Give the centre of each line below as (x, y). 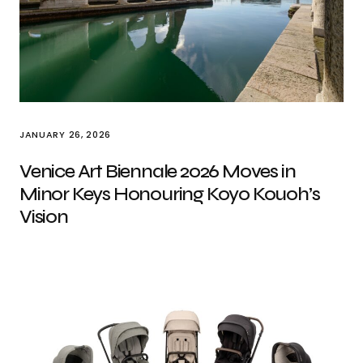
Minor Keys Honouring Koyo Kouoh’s (170, 194)
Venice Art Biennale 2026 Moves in (158, 171)
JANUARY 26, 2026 (65, 135)
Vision (44, 217)
